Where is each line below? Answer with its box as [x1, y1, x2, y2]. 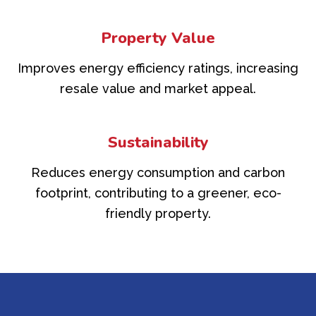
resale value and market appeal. [60, 81, 256, 97]
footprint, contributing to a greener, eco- [35, 186, 281, 201]
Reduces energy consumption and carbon [31, 165, 285, 181]
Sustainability [107, 132, 209, 154]
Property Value [101, 28, 215, 49]
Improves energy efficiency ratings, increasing [18, 61, 298, 76]
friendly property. [105, 206, 211, 221]
